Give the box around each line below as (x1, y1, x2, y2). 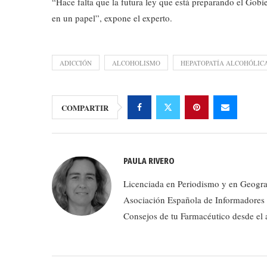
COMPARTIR (61, 101, 108, 113)
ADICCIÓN (60, 58, 92, 67)
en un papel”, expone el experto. (52, 11, 172, 24)
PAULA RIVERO (123, 156, 175, 166)
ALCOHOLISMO (112, 58, 160, 67)
